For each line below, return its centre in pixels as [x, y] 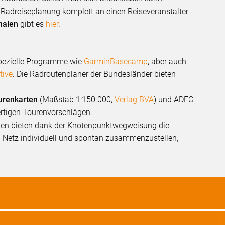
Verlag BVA [134, 99]
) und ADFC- [175, 99]
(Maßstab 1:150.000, [76, 99]
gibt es [33, 24]
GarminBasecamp [116, 61]
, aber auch [167, 61]
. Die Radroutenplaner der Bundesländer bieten [94, 74]
